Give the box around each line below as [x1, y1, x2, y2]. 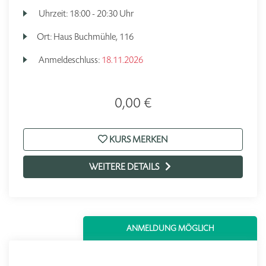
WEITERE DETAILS [89, 161, 159, 172]
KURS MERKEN [107, 134, 168, 145]
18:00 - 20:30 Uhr [69, 8, 134, 19]
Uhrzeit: [37, 8, 70, 19]
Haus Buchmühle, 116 [53, 31, 134, 42]
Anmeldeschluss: [37, 54, 102, 65]
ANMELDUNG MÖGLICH [126, 223, 214, 233]
